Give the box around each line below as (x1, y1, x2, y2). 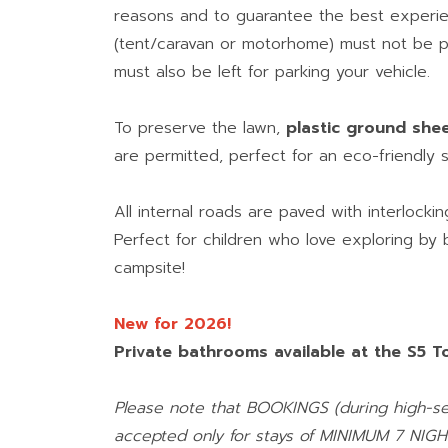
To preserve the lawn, (114, 116, 286, 141)
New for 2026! (114, 312, 231, 337)
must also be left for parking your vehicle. (114, 60, 430, 85)
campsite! (114, 256, 185, 281)
